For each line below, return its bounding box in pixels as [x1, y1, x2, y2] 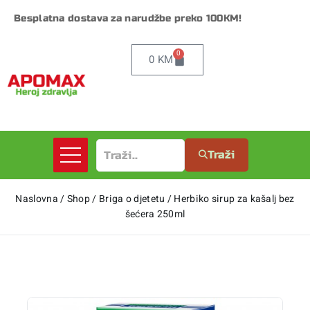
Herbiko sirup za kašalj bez [174, 192, 295, 207]
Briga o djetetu [98, 192, 165, 207]
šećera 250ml [125, 207, 185, 222]
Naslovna [15, 192, 58, 207]
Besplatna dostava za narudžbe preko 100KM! [14, 12, 242, 24]
